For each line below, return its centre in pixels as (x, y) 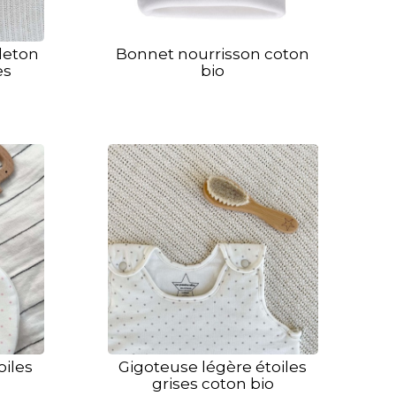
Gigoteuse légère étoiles (213, 366)
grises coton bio (213, 383)
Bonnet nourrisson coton (213, 53)
